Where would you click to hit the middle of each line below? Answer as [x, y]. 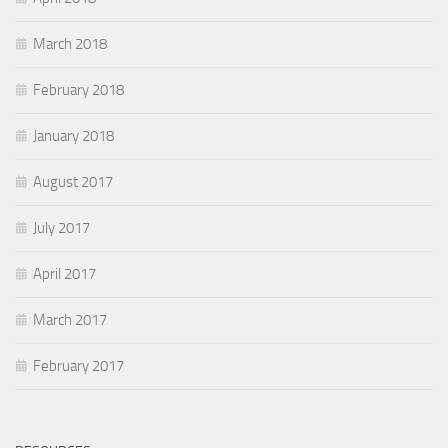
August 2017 [73, 181]
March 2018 [70, 43]
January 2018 [73, 135]
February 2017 [78, 365]
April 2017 [64, 273]
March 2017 [70, 319]
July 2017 [61, 227]
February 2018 [78, 89]
